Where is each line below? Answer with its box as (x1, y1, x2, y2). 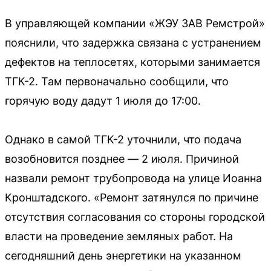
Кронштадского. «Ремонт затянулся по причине (5, 191, 258, 204)
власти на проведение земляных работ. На (5, 229, 233, 243)
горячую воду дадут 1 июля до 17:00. (5, 94, 201, 107)
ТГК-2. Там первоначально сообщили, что (5, 74, 229, 88)
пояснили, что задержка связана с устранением (5, 36, 261, 49)
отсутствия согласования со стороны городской (5, 210, 265, 223)
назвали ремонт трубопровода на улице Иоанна (5, 171, 262, 184)
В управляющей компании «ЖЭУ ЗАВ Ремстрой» (5, 16, 265, 30)
